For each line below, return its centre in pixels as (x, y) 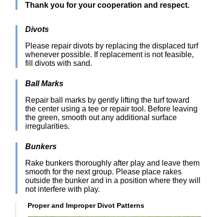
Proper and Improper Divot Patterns (86, 205)
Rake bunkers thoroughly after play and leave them (112, 163)
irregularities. (47, 126)
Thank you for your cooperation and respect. (107, 5)
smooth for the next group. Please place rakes (103, 172)
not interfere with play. (62, 189)
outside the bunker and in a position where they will (113, 180)
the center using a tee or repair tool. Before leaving (111, 109)
